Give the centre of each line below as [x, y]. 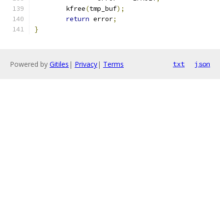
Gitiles [59, 64]
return [78, 19]
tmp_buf [103, 9]
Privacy [86, 64]
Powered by [30, 64]
